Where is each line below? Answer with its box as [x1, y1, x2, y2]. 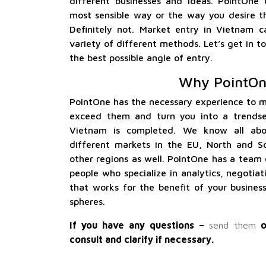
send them [209, 220, 256, 230]
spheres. [69, 196, 105, 207]
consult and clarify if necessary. [69, 234, 214, 245]
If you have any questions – [69, 220, 209, 230]
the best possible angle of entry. [69, 52, 213, 63]
